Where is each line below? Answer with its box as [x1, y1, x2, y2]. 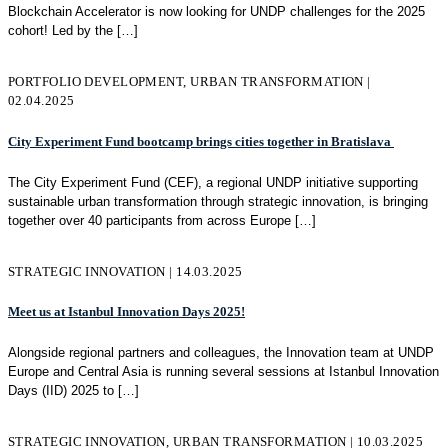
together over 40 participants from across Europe [8, 212, 291, 228]
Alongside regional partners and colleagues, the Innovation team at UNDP [8, 345, 434, 361]
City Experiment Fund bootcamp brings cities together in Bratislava [8, 133, 394, 149]
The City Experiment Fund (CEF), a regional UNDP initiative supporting [8, 174, 418, 190]
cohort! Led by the [8, 23, 113, 39]
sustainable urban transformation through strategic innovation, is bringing [8, 193, 428, 209]
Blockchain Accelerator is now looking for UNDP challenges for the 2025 [8, 4, 425, 20]
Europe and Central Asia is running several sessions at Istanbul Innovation [8, 364, 439, 380]
